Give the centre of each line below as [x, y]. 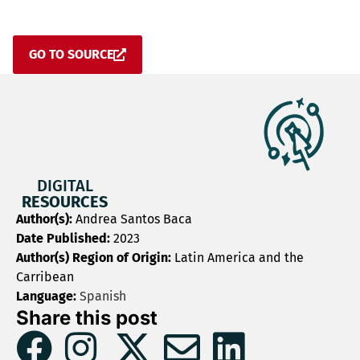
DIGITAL [65, 186]
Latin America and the [239, 258]
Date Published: [65, 238]
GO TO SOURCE [71, 54]
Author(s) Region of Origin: [95, 258]
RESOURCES [65, 202]
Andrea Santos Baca [134, 219]
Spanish [101, 296]
